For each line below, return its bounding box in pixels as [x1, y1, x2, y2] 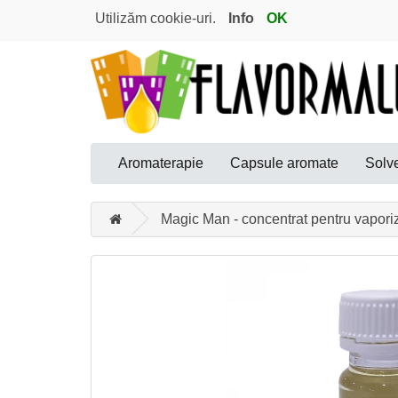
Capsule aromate [230, 155, 338, 171]
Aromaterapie [118, 155, 203, 171]
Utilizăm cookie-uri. [95, 11, 216, 26]
